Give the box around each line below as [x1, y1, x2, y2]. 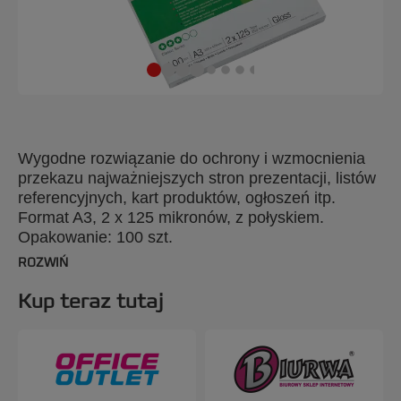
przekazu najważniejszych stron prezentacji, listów [18, 169, 376, 187]
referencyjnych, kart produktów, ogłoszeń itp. [18, 189, 336, 207]
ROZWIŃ [18, 255, 68, 271]
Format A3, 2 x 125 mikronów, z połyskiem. [18, 209, 324, 226]
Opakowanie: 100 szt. [18, 228, 173, 246]
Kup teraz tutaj [18, 289, 163, 314]
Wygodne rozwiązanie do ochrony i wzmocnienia [18, 149, 365, 167]
